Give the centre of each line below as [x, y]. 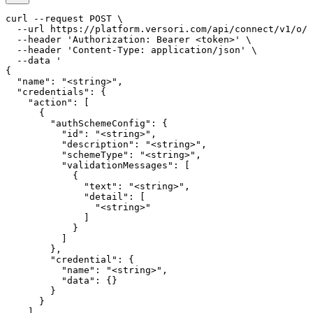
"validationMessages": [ [98, 166]
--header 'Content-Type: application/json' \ [131, 50]
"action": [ [48, 103]
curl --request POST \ [64, 19]
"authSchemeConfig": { [87, 124]
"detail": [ [75, 197]
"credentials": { [56, 92]
